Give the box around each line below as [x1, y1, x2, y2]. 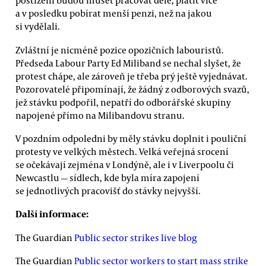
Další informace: [15, 207, 88, 220]
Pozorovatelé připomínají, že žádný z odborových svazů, [15, 83, 249, 95]
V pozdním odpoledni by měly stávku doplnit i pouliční [15, 132, 246, 144]
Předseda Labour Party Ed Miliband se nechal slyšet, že [15, 56, 241, 69]
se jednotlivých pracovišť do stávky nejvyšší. [15, 184, 201, 197]
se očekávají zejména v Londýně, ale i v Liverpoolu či [15, 158, 234, 170]
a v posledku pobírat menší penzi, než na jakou [15, 7, 212, 20]
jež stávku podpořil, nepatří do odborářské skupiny [15, 96, 231, 108]
